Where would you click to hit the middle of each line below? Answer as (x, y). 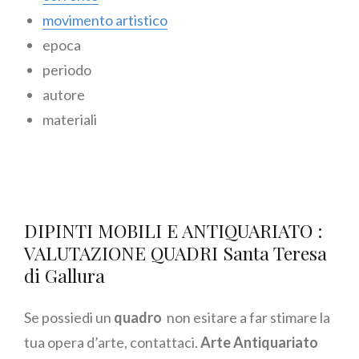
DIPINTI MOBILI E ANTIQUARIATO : (173, 230)
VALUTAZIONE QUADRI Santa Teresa (175, 252)
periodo (67, 70)
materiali (69, 120)
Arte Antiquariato (259, 342)
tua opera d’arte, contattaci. (112, 342)
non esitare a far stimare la (246, 317)
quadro (138, 317)
